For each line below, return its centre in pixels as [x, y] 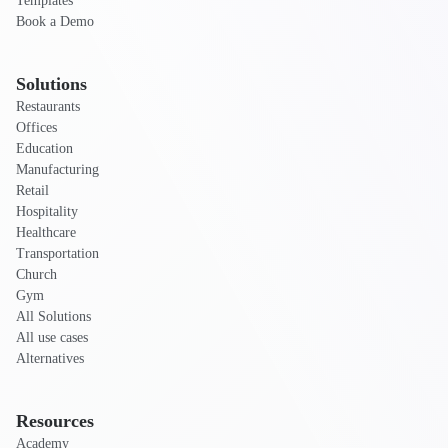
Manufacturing [57, 170]
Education [44, 149]
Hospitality [47, 212]
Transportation [57, 254]
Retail [32, 191]
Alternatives [50, 359]
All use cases [52, 338]
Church [36, 275]
